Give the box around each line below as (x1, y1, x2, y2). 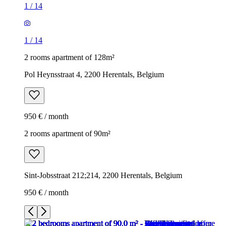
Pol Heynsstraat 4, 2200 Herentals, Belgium (24, 70, 164, 79)
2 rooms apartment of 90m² (24, 129, 110, 138)
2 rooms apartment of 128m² (24, 52, 115, 62)
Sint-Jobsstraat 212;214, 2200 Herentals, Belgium (24, 171, 182, 180)
